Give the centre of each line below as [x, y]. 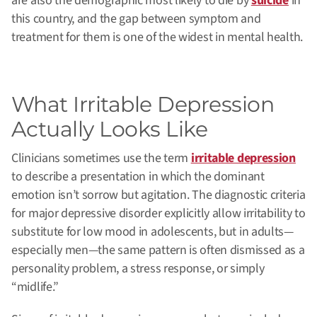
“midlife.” [35, 287]
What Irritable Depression [143, 105]
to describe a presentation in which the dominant [138, 177]
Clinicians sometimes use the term [101, 158]
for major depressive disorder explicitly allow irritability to [158, 214]
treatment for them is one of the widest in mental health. [157, 38]
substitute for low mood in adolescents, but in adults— [152, 232]
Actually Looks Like [110, 129]
